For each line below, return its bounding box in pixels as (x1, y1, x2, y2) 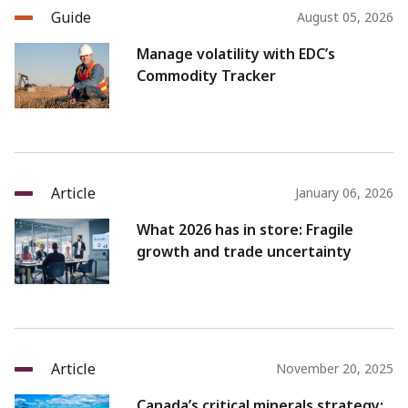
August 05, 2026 (297, 8, 393, 26)
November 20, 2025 (276, 360, 393, 378)
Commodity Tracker (137, 66, 276, 87)
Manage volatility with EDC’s (137, 44, 335, 65)
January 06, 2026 (295, 184, 393, 202)
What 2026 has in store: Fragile (137, 219, 353, 240)
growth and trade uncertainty (137, 241, 352, 262)
